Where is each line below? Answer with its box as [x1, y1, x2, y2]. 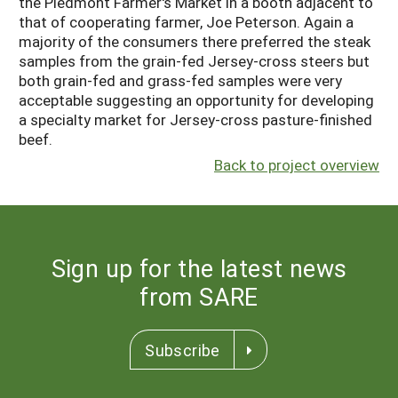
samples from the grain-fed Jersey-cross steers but [19, 50, 370, 71]
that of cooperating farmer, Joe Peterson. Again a [19, 11, 354, 32]
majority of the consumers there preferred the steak [19, 30, 370, 52]
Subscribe [145, 339, 220, 362]
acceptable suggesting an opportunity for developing [19, 89, 374, 110]
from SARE [139, 281, 259, 313]
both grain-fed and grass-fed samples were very [19, 69, 342, 91]
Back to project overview [214, 155, 379, 176]
